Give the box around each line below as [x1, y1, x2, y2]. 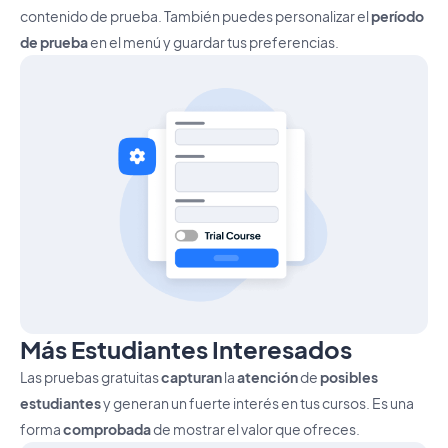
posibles [320, 368, 378, 387]
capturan [161, 368, 222, 387]
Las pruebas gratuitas [20, 368, 161, 387]
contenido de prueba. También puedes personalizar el [20, 7, 371, 26]
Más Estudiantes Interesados [20, 334, 353, 365]
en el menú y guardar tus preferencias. [88, 33, 339, 52]
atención [237, 368, 298, 387]
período [371, 7, 424, 26]
